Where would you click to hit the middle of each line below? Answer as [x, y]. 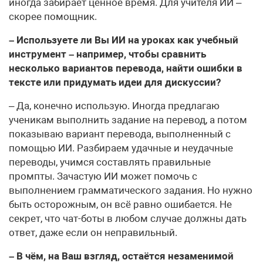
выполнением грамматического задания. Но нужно [131, 190]
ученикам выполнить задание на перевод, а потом [128, 119]
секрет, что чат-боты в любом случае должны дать [128, 218]
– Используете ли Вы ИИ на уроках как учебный [124, 40]
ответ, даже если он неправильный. [93, 232]
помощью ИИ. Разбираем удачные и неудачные [121, 148]
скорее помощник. [53, 16]
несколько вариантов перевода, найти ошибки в [126, 68]
